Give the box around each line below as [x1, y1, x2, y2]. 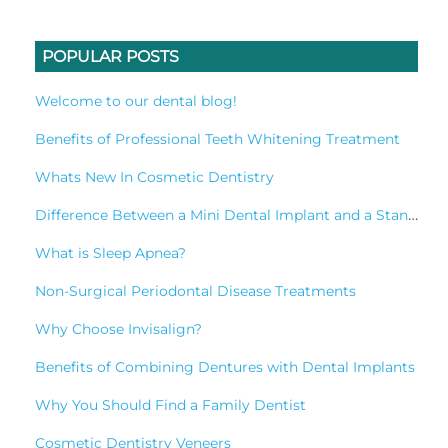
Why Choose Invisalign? [35, 320, 202, 339]
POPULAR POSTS [42, 47, 179, 67]
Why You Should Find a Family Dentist [35, 396, 306, 415]
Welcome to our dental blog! [35, 92, 237, 111]
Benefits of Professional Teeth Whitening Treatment [35, 130, 400, 149]
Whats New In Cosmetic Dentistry [35, 168, 274, 187]
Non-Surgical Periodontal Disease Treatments [35, 282, 356, 301]
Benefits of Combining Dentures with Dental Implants [35, 358, 415, 377]
